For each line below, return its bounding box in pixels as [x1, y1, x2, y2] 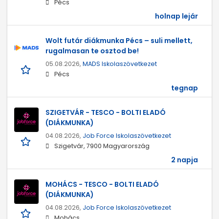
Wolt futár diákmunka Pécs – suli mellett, [45, 36, 193, 46]
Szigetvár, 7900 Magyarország [54, 142, 150, 151]
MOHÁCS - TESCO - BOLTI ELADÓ [45, 179, 159, 190]
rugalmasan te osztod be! [45, 46, 139, 56]
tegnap [171, 83, 198, 93]
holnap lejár [155, 11, 198, 22]
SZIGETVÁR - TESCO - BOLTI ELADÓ [45, 108, 166, 118]
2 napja [171, 155, 198, 165]
